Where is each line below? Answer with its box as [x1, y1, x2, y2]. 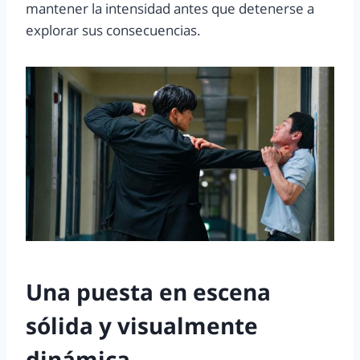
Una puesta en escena [26, 276, 271, 307]
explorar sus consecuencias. [26, 20, 201, 39]
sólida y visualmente [26, 309, 258, 341]
